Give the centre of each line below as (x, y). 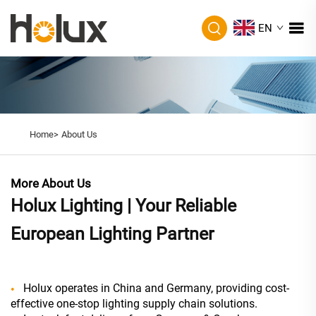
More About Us (51, 184)
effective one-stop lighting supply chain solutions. (134, 304)
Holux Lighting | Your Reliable (123, 206)
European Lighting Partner (112, 234)
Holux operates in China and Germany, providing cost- (156, 288)
